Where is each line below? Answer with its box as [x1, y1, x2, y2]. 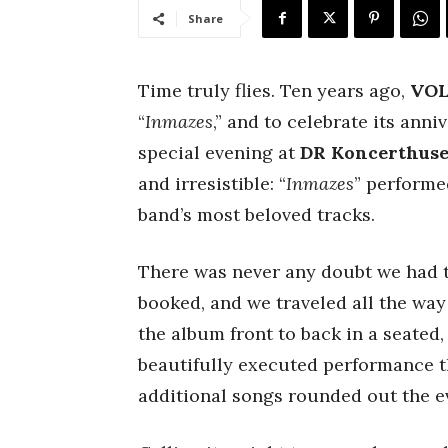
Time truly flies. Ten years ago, [138, 79, 410, 102]
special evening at [138, 141, 300, 164]
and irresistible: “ [138, 172, 286, 195]
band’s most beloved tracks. [138, 203, 375, 226]
